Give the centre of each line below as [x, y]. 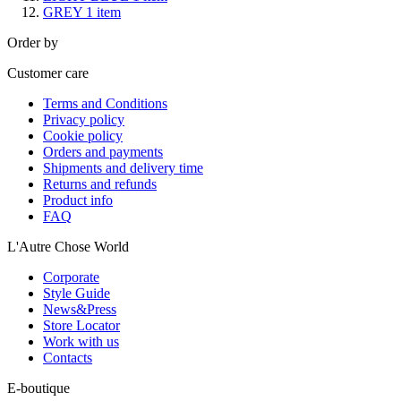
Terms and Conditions [105, 103]
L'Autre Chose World [68, 246]
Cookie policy [83, 135]
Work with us [81, 341]
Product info [78, 200]
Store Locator [81, 325]
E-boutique [38, 388]
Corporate [71, 277]
